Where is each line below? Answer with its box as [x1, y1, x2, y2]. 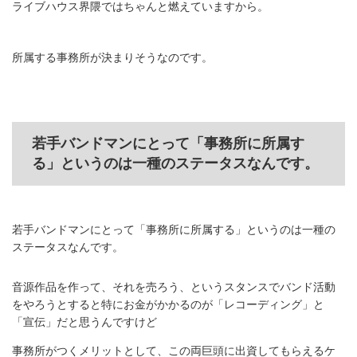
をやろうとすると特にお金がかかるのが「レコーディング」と [12, 298, 324, 312]
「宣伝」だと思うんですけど [12, 316, 157, 329]
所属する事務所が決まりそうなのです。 [12, 51, 213, 65]
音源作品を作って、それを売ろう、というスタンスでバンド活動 [12, 280, 335, 294]
